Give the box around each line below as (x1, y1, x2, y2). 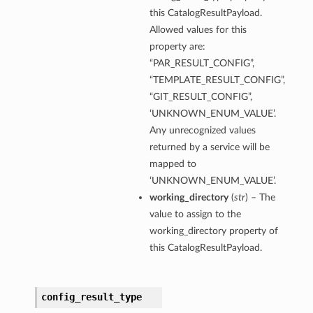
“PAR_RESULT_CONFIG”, (149, 58, 254, 69)
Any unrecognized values (149, 125, 256, 136)
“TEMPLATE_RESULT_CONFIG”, (149, 75, 285, 86)
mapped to (149, 159, 196, 170)
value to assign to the (149, 209, 241, 220)
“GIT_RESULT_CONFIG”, (149, 92, 252, 103)
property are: (149, 41, 205, 52)
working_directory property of (149, 226, 278, 237)
